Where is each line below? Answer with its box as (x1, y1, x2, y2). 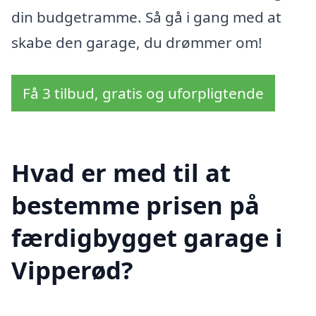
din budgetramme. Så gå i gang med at (11, 6, 281, 27)
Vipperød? (11, 253, 133, 287)
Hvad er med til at (11, 156, 231, 190)
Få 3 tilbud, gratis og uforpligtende (23, 83, 264, 103)
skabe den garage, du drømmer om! (11, 32, 262, 52)
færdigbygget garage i (11, 221, 283, 255)
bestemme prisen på (11, 188, 260, 222)
